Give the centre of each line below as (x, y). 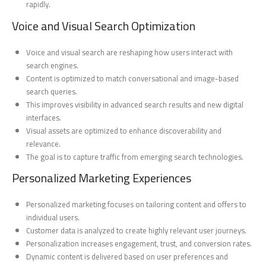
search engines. (53, 65)
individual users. (53, 217)
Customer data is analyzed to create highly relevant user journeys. (137, 230)
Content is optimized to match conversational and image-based (133, 78)
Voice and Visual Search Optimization (104, 26)
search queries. (52, 91)
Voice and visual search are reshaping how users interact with (130, 52)
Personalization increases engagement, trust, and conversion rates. (139, 243)
